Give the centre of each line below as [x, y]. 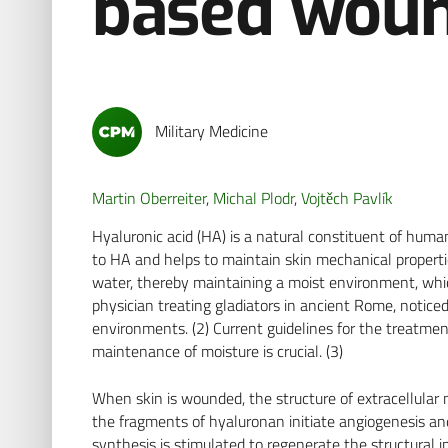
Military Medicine [211, 131]
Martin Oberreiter [149, 197]
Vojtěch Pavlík [347, 197]
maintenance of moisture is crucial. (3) [217, 350]
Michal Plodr [253, 197]
